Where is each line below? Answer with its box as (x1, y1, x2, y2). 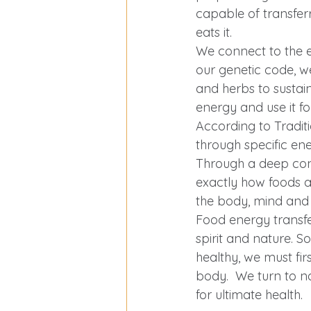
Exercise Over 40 (154, 1, 231, 15)
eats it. (196, 24, 239, 40)
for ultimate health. (196, 287, 303, 303)
